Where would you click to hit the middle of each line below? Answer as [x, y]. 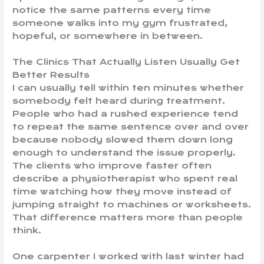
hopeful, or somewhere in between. [108, 36]
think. [27, 231]
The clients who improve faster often [112, 166]
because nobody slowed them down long [123, 140]
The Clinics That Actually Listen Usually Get [126, 62]
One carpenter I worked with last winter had [128, 256]
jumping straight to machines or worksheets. [132, 205]
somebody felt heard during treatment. [119, 101]
